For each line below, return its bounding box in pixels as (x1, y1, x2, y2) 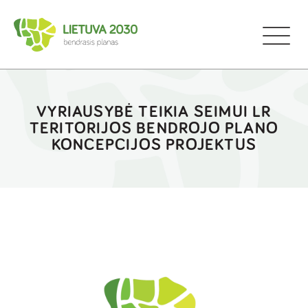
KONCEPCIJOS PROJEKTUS (51, 137, 257, 153)
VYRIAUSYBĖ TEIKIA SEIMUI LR (36, 104, 272, 120)
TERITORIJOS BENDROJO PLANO (29, 120, 279, 137)
